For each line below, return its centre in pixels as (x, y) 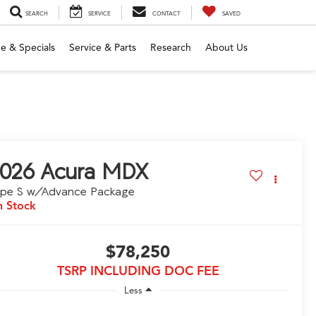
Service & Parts (103, 47)
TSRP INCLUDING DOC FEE (138, 271)
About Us (226, 47)
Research (171, 47)
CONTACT (166, 13)
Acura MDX (95, 172)
